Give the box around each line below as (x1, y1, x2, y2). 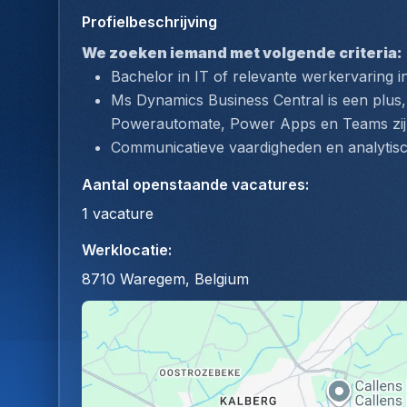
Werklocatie (82, 241, 168, 260)
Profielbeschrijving (82, 13, 217, 32)
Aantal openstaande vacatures (82, 175, 305, 194)
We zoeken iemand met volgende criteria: (82, 44, 402, 63)
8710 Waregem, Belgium (82, 270, 249, 289)
